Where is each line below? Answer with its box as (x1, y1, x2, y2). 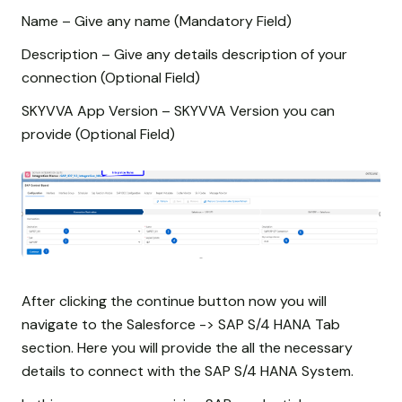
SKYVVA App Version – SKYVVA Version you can (22, 101, 335, 121)
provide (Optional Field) (22, 125, 175, 144)
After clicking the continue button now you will (22, 291, 327, 310)
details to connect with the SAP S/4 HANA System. (22, 361, 354, 380)
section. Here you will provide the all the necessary (22, 337, 353, 357)
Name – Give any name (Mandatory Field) (22, 11, 292, 31)
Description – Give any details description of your (22, 45, 347, 65)
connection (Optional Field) (22, 68, 200, 88)
